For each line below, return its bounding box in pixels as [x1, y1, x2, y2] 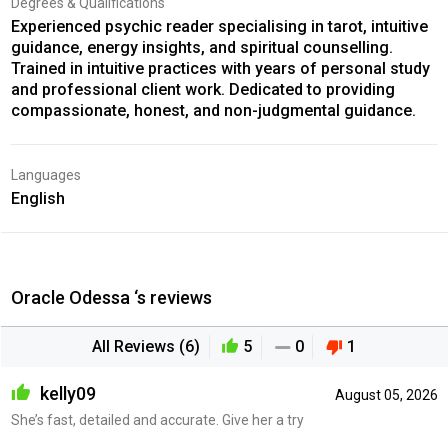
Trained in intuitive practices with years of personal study [10, 58, 430, 78]
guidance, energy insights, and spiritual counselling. [10, 37, 393, 57]
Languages [10, 166, 81, 183]
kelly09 [35, 382, 96, 404]
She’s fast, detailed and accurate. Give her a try [10, 412, 304, 429]
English [10, 188, 65, 208]
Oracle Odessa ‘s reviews [10, 286, 212, 308]
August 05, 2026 [334, 386, 438, 403]
